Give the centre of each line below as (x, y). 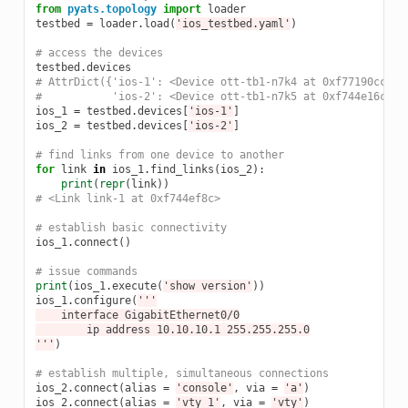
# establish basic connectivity (131, 227)
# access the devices (99, 52)
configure (102, 300)
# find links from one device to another (159, 154)
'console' (204, 388)
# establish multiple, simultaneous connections (182, 373)
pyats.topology (112, 9)
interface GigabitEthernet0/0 (137, 315)
